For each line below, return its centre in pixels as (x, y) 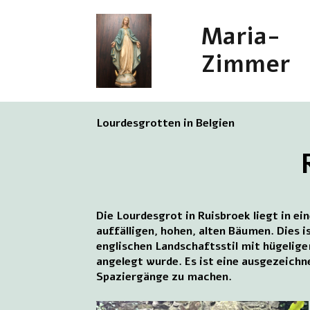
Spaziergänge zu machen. (164, 276)
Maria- (240, 37)
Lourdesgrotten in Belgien (166, 123)
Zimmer (246, 65)
